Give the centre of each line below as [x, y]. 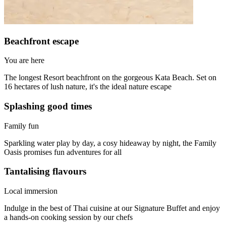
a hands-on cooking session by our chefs [68, 217]
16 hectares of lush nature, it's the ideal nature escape [88, 87]
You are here [24, 61]
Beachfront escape [41, 41]
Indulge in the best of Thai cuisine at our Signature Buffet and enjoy [112, 208]
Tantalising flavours [45, 172]
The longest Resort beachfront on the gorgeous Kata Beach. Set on [110, 78]
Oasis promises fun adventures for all [63, 152]
